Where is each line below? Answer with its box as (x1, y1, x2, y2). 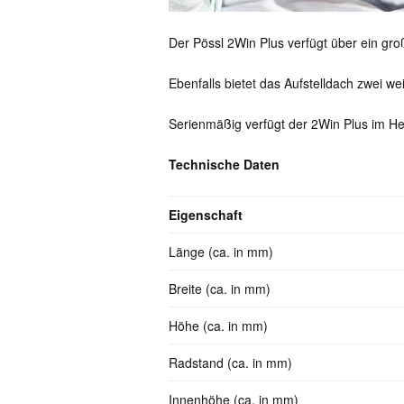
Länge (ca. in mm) (169, 242, 273, 261)
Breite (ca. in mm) (169, 279, 271, 298)
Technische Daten (169, 154, 280, 173)
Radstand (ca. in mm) (169, 353, 292, 372)
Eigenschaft (169, 205, 243, 224)
